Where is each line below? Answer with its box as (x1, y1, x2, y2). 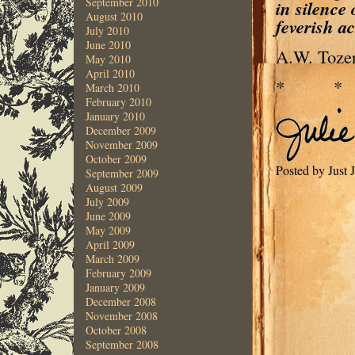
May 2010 (85, 52, 131, 67)
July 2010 (85, 23, 129, 38)
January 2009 (85, 280, 145, 295)
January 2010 (85, 109, 145, 124)
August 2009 (85, 180, 143, 195)
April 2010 (85, 66, 135, 81)
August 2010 (85, 9, 143, 24)
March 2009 (85, 251, 139, 266)
